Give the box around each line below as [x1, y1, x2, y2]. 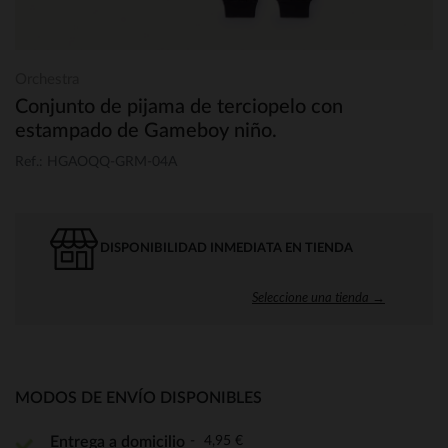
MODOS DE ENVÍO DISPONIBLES [15, 389, 262, 406]
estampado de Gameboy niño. [15, 121, 277, 141]
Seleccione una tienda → [252, 288, 385, 305]
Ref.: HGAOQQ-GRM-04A [15, 154, 177, 169]
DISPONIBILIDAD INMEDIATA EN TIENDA [100, 241, 353, 255]
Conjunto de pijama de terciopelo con [15, 97, 343, 117]
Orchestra [15, 72, 79, 87]
